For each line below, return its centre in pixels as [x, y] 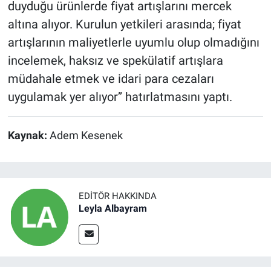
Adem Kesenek [86, 136]
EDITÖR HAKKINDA [118, 196]
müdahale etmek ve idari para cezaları [111, 79]
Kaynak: [28, 136]
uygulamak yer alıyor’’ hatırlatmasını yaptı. [120, 97]
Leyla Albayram [113, 208]
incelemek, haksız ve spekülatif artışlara [115, 61]
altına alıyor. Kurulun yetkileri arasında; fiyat [124, 24]
